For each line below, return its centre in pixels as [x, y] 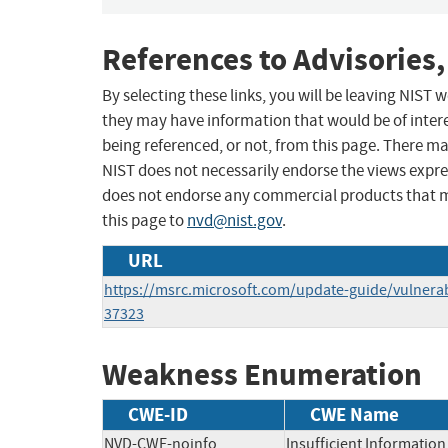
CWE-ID [158, 414]
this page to [144, 221]
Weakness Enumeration [262, 375]
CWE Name [354, 414]
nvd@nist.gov [234, 221]
